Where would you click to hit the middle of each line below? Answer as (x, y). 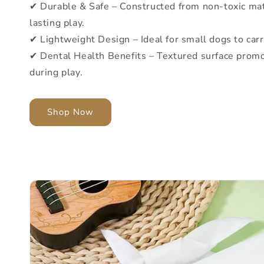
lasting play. (57, 23)
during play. (56, 72)
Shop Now (70, 112)
